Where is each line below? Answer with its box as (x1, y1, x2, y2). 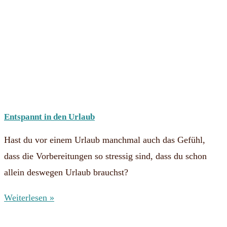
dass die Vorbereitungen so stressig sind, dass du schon (4, 151, 207, 161)
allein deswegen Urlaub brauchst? (4, 167, 128, 177)
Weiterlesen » (4, 193, 54, 203)
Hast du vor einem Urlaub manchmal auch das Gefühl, (4, 135, 205, 145)
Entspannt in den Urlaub (4, 112, 95, 122)
